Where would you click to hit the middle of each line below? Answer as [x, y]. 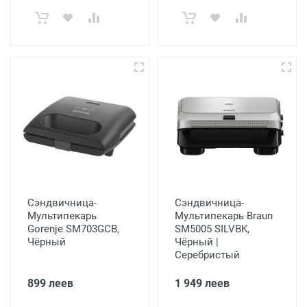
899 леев [50, 283]
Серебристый [207, 255]
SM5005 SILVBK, [212, 229]
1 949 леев [202, 283]
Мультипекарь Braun [224, 216]
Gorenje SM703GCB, [73, 229]
